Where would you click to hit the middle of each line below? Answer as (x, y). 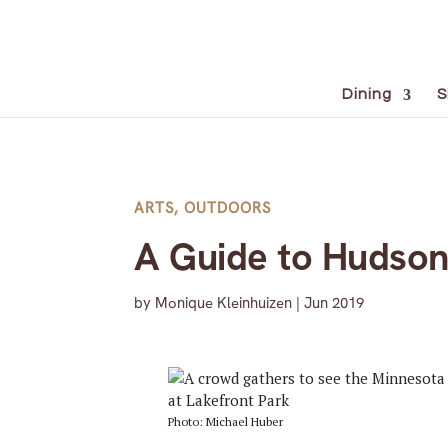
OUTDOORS (228, 207)
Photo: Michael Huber (225, 422)
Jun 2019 (334, 302)
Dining (366, 94)
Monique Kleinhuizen (224, 302)
